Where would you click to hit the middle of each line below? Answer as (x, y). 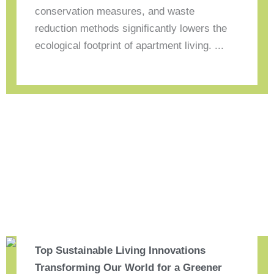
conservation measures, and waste (115, 12)
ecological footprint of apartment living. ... (130, 46)
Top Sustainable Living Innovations (120, 250)
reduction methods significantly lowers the (131, 29)
